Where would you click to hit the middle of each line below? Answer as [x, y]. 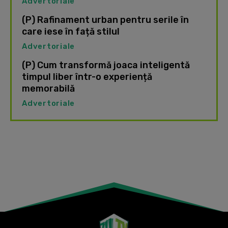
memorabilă [48, 89]
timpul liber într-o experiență [87, 77]
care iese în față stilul [71, 32]
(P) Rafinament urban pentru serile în [105, 20]
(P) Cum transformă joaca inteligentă [106, 65]
